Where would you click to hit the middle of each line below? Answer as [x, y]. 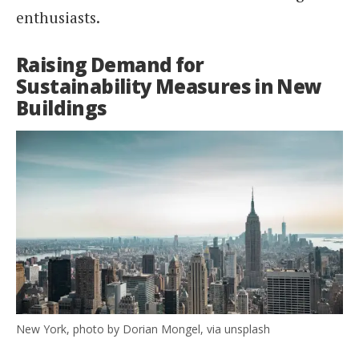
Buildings [62, 108]
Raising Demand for [110, 65]
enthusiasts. [58, 18]
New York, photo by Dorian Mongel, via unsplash [143, 329]
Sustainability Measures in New [169, 87]
